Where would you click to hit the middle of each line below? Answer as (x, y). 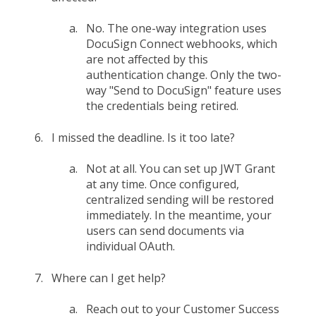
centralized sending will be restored (180, 200)
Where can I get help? (109, 278)
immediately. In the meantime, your (179, 215)
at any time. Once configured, (163, 184)
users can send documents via (165, 231)
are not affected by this (147, 60)
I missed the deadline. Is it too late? (143, 137)
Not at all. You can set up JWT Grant (181, 169)
